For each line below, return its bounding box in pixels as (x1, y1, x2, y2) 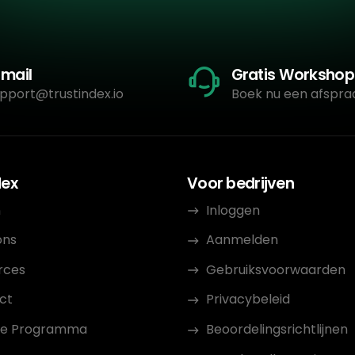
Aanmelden (206, 231, 278, 250)
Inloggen (206, 200, 260, 219)
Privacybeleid (206, 290, 290, 309)
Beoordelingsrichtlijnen (206, 320, 348, 339)
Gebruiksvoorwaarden (206, 260, 345, 279)
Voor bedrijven (187, 172, 294, 194)
